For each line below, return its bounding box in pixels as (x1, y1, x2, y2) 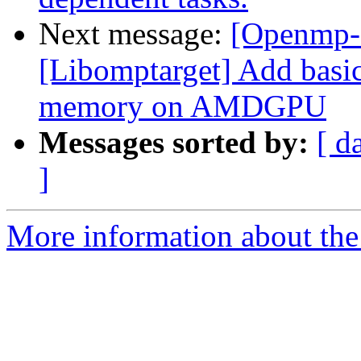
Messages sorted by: (39, 125, 309, 160)
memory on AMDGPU (39, 89, 326, 124)
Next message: (39, 16, 230, 52)
